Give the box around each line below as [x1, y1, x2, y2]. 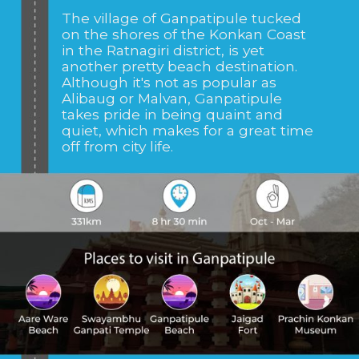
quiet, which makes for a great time [62, 122, 314, 139]
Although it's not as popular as [62, 74, 277, 91]
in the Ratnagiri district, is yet [62, 42, 265, 59]
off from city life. [62, 138, 174, 155]
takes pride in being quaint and [62, 106, 284, 123]
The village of [62, 10, 161, 27]
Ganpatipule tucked [160, 10, 302, 27]
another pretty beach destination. [62, 58, 298, 75]
